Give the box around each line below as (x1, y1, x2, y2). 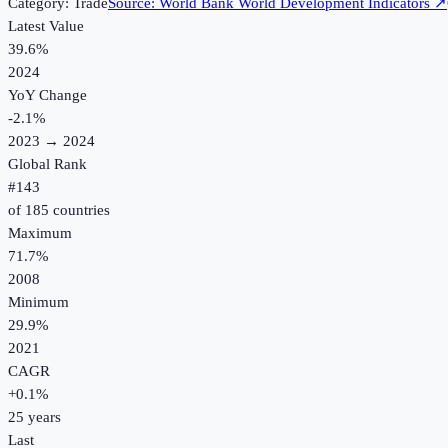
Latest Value (8, 18, 84, 35)
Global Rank (8, 156, 87, 173)
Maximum (8, 225, 72, 242)
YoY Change (8, 87, 87, 104)
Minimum (8, 294, 69, 311)
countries (49, 202, 110, 219)
